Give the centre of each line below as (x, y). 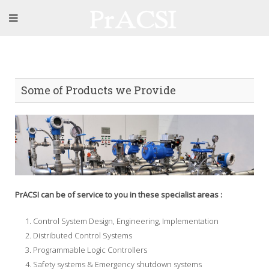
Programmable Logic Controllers (90, 250)
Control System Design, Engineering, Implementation (126, 221)
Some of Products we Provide (98, 90)
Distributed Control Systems (83, 236)
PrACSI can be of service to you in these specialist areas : (119, 195)
